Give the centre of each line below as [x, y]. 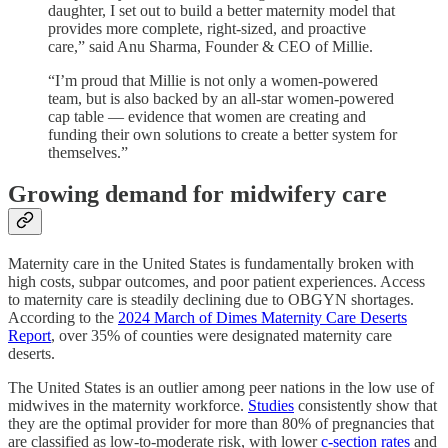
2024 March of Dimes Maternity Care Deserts [262, 318]
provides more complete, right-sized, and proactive [207, 28]
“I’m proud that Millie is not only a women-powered [213, 80]
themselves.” [88, 152]
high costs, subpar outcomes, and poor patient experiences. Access [216, 282]
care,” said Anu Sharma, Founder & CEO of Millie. [210, 46]
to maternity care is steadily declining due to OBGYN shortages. [211, 300]
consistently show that [365, 406]
